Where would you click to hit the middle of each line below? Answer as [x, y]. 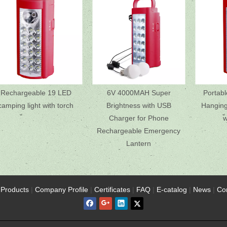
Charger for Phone [139, 118]
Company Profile [61, 190]
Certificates [113, 190]
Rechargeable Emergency [139, 131]
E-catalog [172, 190]
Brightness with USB [139, 105]
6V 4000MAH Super [139, 93]
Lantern [139, 143]
